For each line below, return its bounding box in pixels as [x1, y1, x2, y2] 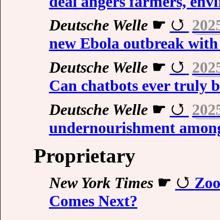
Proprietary [34, 144, 136, 167]
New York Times [49, 174, 153, 192]
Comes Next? [49, 192, 137, 210]
